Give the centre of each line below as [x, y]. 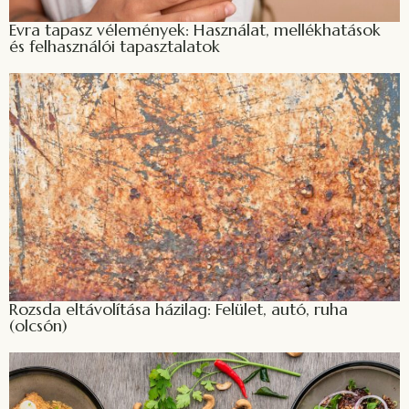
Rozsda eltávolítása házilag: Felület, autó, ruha [178, 309]
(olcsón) [38, 325]
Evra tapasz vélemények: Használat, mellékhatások [195, 29]
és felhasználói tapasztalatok [115, 46]
